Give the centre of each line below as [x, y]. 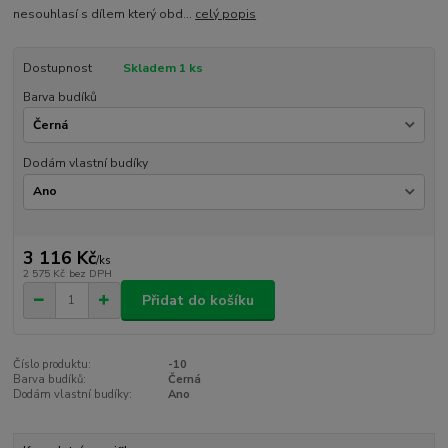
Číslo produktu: [52, 365]
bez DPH [90, 274]
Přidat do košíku [198, 300]
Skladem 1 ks [162, 68]
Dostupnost [57, 68]
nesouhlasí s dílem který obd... [104, 14]
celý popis [226, 14]
